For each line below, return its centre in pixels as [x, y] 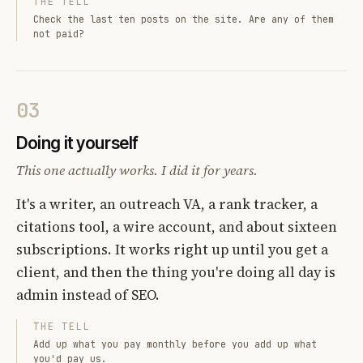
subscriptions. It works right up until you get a [172, 249]
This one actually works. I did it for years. [137, 170]
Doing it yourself [77, 143]
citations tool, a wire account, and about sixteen [177, 226]
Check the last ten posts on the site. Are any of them [184, 19]
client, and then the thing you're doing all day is [176, 272]
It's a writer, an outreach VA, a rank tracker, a [167, 204]
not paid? [59, 33]
